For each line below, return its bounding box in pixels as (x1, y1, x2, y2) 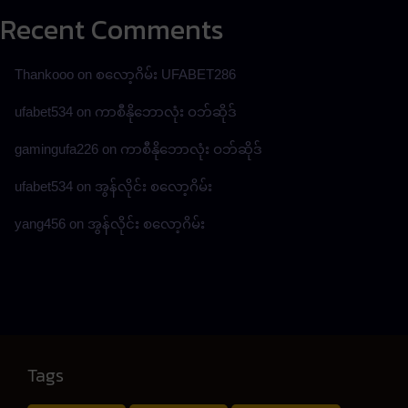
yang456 (15, 215, 66, 231)
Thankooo (15, 66, 74, 82)
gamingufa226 (15, 140, 98, 157)
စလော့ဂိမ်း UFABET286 (96, 66, 236, 82)
